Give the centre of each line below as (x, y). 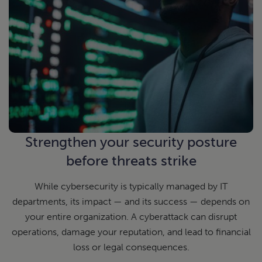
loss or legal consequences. (131, 247)
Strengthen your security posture (131, 142)
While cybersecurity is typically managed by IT (131, 186)
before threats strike (131, 160)
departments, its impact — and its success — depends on (131, 201)
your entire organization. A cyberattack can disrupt (131, 216)
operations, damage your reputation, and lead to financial (131, 232)
